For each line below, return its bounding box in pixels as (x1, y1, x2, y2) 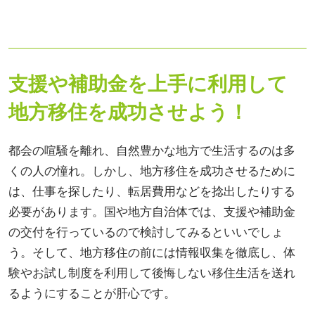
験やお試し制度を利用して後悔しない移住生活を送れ (8, 264, 295, 281)
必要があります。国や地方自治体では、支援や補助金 (8, 203, 295, 220)
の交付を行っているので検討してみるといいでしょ (8, 224, 283, 240)
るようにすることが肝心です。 (8, 285, 176, 302)
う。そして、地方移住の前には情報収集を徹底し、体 (8, 244, 295, 261)
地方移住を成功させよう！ (8, 98, 248, 125)
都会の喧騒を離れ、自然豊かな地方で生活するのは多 (8, 142, 295, 159)
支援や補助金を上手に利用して (8, 70, 288, 97)
